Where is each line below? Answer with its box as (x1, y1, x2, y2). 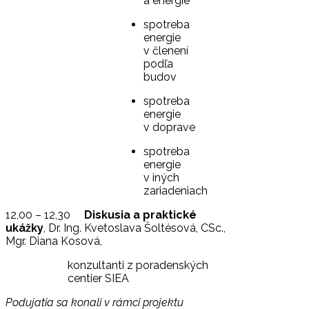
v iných (143, 171, 179, 185)
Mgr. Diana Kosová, (6, 235, 102, 248)
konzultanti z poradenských (68, 259, 208, 272)
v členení (143, 44, 188, 58)
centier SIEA (68, 272, 129, 286)
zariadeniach (143, 184, 208, 198)
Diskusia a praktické (84, 208, 197, 222)
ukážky (6, 221, 43, 235)
